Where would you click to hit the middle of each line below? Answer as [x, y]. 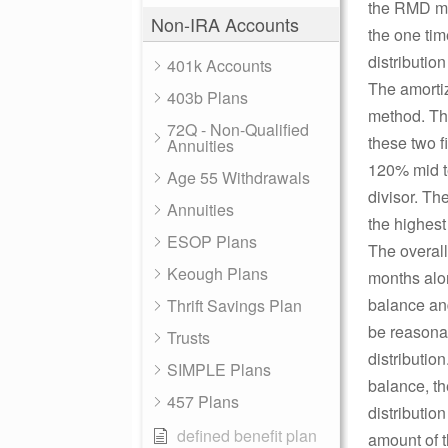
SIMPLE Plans [219, 369]
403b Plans [207, 97]
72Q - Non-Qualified [238, 129]
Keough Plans [217, 273]
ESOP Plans [212, 241]
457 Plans [203, 401]
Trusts [188, 337]
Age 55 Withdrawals [238, 177]
